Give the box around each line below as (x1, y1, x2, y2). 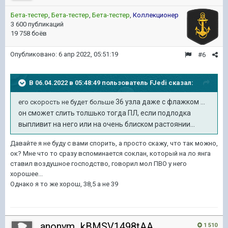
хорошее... (10, 170, 43, 178)
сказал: (167, 78, 193, 87)
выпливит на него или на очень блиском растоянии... (18, 120, 196, 128)
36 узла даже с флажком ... (116, 98, 205, 106)
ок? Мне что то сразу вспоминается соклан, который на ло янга (10, 150, 211, 157)
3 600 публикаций (11, 20, 64, 28)
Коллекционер (133, 11, 179, 19)
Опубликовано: (10, 50, 59, 58)
